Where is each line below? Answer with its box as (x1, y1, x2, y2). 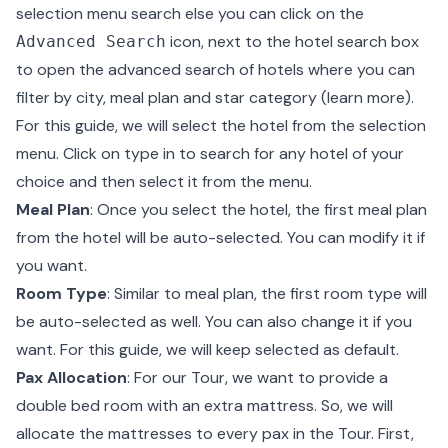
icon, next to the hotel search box (166, 31, 419, 52)
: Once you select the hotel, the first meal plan (90, 199, 427, 220)
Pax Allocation (16, 367, 127, 388)
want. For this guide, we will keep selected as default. (16, 339, 399, 360)
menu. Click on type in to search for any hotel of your (16, 143, 404, 164)
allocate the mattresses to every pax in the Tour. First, (16, 423, 414, 444)
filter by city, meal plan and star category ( (16, 87, 327, 108)
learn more (327, 87, 405, 108)
